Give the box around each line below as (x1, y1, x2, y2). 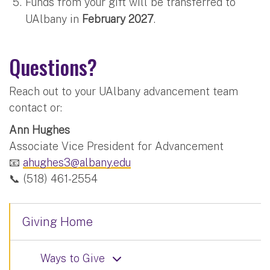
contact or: (9, 101, 62, 114)
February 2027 (82, 12, 154, 25)
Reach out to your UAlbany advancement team (9, 84, 238, 98)
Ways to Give (40, 251, 105, 265)
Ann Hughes (9, 123, 70, 136)
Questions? (9, 51, 97, 82)
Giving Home (22, 214, 93, 229)
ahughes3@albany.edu (23, 155, 131, 169)
